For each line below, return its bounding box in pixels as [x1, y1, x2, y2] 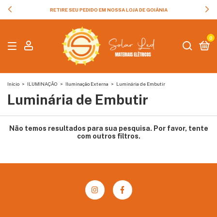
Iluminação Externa [65, 81, 108, 87]
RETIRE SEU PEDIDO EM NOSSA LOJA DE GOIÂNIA [49, 7, 168, 13]
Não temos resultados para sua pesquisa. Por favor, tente [9, 124, 208, 132]
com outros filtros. [77, 132, 140, 140]
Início [7, 81, 19, 87]
